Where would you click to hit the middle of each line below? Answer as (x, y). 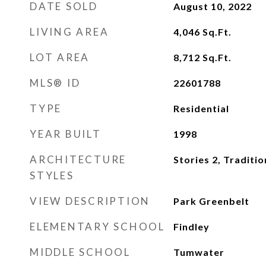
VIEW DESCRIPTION (90, 201)
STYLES (52, 175)
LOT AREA (60, 57)
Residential (201, 108)
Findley (191, 227)
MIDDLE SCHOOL (80, 252)
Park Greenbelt (211, 201)
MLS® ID (55, 83)
